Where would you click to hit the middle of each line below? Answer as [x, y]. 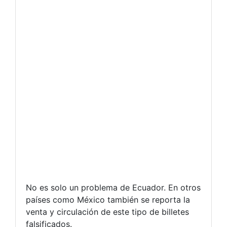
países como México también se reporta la [108, 199]
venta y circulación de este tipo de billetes [107, 212]
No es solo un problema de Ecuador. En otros [113, 187]
